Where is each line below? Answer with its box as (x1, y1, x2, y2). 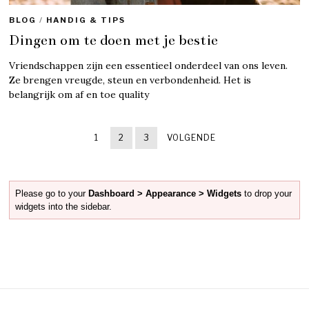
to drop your (241, 188, 292, 199)
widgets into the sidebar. (15, 201, 112, 212)
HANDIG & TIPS (46, 14, 126, 25)
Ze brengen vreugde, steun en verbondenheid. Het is (9, 73, 252, 86)
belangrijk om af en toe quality (9, 88, 150, 101)
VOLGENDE (167, 132, 217, 143)
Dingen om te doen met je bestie (9, 30, 219, 49)
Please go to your (15, 188, 89, 199)
